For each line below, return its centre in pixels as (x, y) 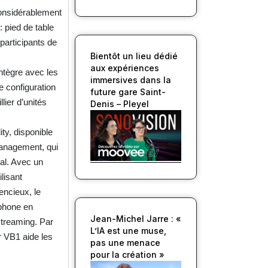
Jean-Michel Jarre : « (135, 219)
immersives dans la (130, 80)
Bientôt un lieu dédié (134, 56)
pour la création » (127, 255)
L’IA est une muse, (128, 231)
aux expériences (124, 68)
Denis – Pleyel (119, 103)
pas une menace (125, 243)
